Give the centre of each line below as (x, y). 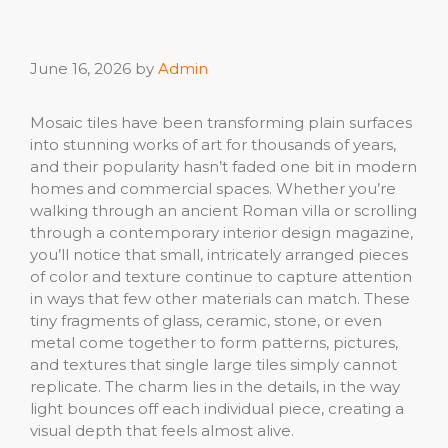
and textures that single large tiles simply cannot (213, 364)
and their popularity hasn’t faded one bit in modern (223, 166)
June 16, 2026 (80, 68)
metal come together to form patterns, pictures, (214, 342)
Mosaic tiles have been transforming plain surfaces (221, 122)
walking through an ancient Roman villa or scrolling (223, 210)
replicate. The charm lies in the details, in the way (215, 386)
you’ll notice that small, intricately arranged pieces (219, 254)
